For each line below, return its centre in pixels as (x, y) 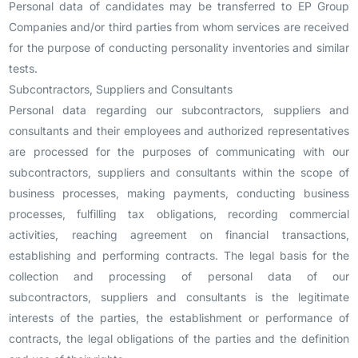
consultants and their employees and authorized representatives (179, 131)
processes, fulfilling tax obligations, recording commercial (179, 214)
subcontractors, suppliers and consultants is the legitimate (179, 297)
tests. (24, 68)
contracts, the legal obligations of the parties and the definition (179, 338)
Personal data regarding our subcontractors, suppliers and (179, 110)
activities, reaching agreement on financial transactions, (179, 235)
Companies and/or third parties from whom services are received (179, 27)
